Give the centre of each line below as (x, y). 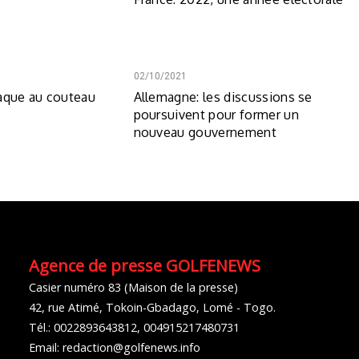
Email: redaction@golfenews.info (115, 347)
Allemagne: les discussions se (223, 97)
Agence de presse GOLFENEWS (145, 265)
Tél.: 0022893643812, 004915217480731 (135, 327)
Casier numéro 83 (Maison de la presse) (134, 287)
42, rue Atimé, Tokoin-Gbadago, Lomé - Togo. (153, 307)
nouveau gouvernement (205, 132)
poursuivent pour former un (216, 114)
